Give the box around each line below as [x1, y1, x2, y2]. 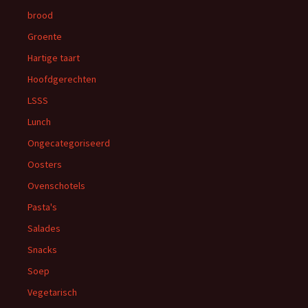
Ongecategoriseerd [27, 137, 110, 149]
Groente [27, 30, 62, 43]
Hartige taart [27, 52, 80, 64]
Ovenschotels [27, 179, 85, 192]
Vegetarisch [27, 286, 77, 298]
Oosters [27, 158, 62, 170]
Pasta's [27, 201, 57, 213]
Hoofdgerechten [27, 73, 96, 85]
